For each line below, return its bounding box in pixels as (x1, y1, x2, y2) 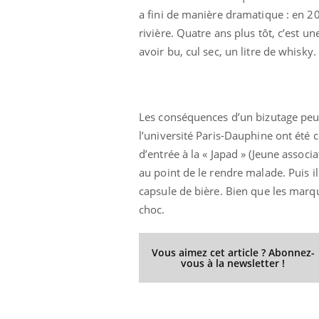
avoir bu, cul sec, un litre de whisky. (139, 43, 316, 58)
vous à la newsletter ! (181, 256, 286, 270)
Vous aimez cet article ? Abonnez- (151, 245, 315, 259)
